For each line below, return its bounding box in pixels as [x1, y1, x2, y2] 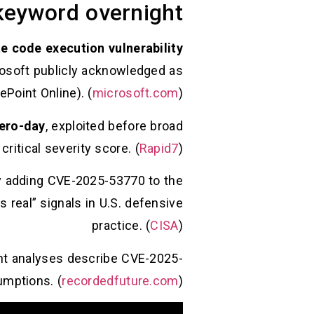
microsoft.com [92, 86, 179, 101]
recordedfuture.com [62, 273, 179, 288]
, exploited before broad [45, 118, 183, 133]
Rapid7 [139, 140, 179, 156]
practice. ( [92, 218, 151, 233]
